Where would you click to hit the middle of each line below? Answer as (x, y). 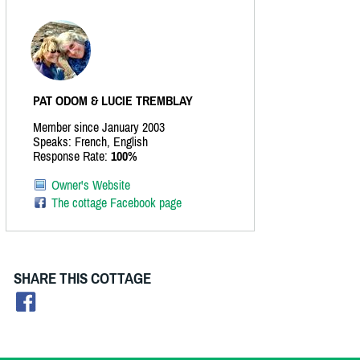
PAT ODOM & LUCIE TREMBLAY (113, 101)
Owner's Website (91, 185)
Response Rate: (72, 156)
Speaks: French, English (90, 142)
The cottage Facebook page (117, 203)
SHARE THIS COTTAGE (82, 279)
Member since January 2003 (99, 127)
